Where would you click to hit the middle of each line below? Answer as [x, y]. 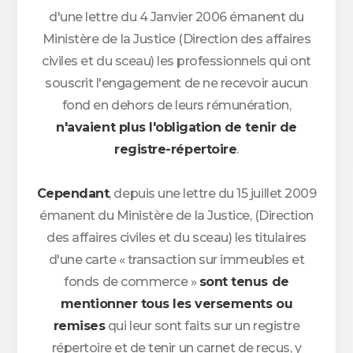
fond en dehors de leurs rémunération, [176, 105]
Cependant [73, 193]
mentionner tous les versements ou [176, 304]
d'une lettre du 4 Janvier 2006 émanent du [176, 17]
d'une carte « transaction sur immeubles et [176, 260]
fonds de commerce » [132, 282]
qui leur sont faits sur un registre [203, 326]
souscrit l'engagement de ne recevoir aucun [176, 83]
